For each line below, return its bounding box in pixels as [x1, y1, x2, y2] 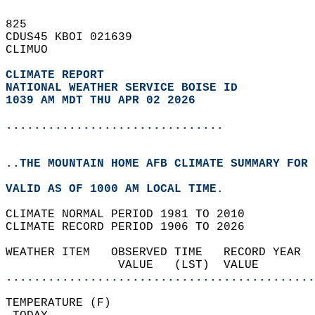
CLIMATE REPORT [6, 69, 111, 82]
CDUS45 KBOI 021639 [6, 31, 146, 44]
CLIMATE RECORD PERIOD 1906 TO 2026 [6, 221, 259, 233]
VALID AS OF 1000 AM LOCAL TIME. [6, 183, 238, 195]
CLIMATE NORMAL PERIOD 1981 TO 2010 [6, 208, 259, 221]
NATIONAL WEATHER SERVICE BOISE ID [6, 82, 238, 94]
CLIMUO [6, 44, 62, 56]
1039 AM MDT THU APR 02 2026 [6, 94, 195, 107]
